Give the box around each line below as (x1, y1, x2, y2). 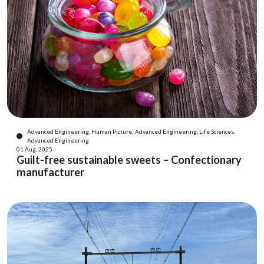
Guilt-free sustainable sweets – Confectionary (16, 153, 242, 166)
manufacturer (16, 166, 84, 179)
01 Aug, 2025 (16, 146, 52, 153)
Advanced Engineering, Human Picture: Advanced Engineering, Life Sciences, (27, 128, 235, 135)
